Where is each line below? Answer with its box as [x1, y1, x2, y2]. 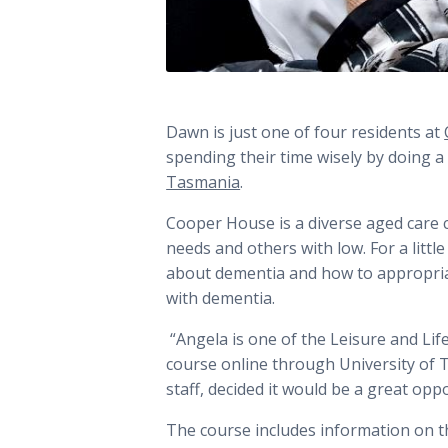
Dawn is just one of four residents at [166, 120, 445, 143]
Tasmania [166, 170, 241, 193]
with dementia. [166, 286, 276, 309]
